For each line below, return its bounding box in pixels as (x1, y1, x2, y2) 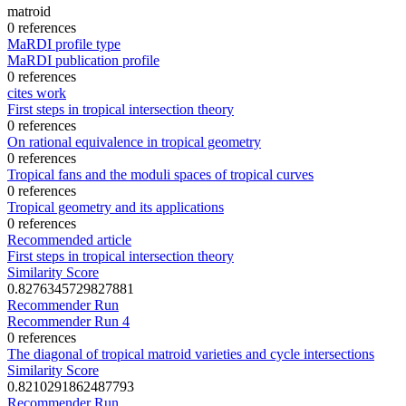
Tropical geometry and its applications (7, 198, 224, 215)
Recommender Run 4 (7, 313, 130, 329)
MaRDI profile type (7, 35, 121, 52)
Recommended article (7, 231, 131, 247)
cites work (7, 84, 66, 101)
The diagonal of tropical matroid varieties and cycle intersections (7, 345, 374, 362)
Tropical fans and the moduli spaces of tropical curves (7, 166, 314, 182)
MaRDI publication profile (7, 52, 159, 68)
